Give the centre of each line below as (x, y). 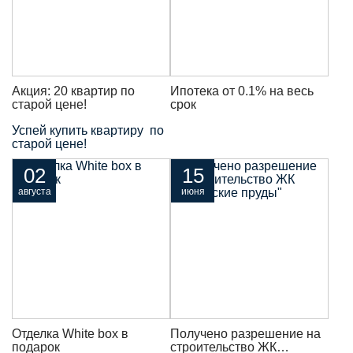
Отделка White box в (70, 334)
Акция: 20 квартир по (73, 91)
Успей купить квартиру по (88, 131)
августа (34, 192)
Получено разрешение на (245, 334)
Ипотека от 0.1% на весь (242, 91)
